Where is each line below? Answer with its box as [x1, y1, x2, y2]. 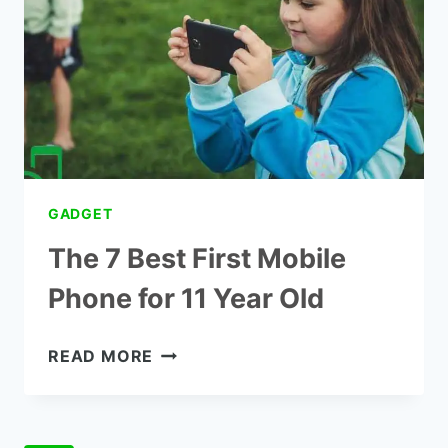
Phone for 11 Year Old [48, 281, 324, 315]
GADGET [48, 204, 113, 222]
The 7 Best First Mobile [48, 241, 346, 275]
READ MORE [48, 345, 154, 366]
